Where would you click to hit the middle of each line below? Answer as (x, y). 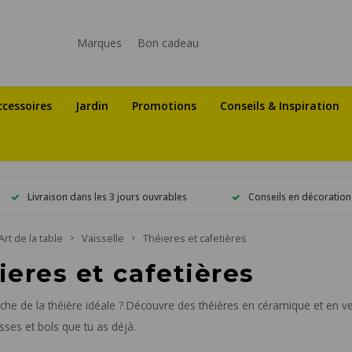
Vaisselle (103, 238)
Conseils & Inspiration (280, 105)
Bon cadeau (168, 43)
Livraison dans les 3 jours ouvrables (108, 196)
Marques (99, 43)
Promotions (164, 105)
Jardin (92, 105)
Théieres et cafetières (195, 238)
